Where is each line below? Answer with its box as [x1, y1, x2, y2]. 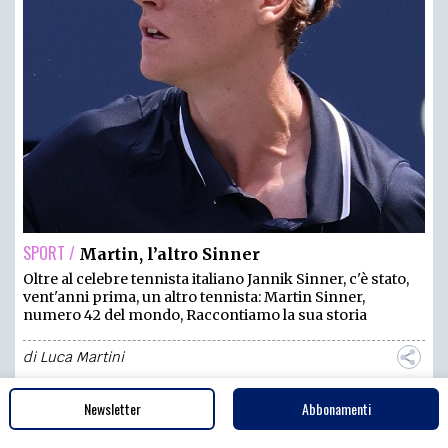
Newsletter [83, 398, 141, 419]
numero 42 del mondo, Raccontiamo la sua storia [23, 305, 367, 324]
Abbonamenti [301, 398, 371, 419]
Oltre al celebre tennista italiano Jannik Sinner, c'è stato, [23, 269, 409, 288]
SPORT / [23, 240, 75, 265]
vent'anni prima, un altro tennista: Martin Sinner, [23, 287, 365, 306]
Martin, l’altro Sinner [79, 243, 260, 264]
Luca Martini [40, 347, 124, 366]
